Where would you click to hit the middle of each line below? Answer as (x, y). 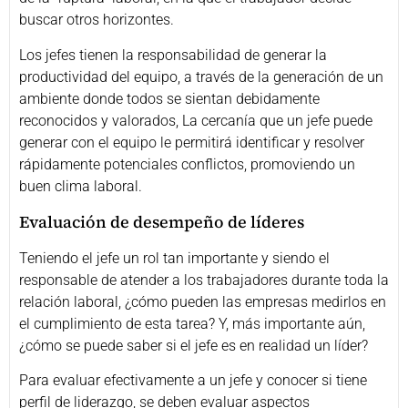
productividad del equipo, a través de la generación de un (201, 76)
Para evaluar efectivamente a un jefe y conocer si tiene (193, 381)
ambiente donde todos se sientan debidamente (169, 98)
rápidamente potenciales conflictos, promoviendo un (187, 164)
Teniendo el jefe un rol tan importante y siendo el (174, 258)
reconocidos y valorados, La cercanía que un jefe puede (196, 120)
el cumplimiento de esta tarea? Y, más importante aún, (192, 323)
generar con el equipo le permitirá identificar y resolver (192, 142)
